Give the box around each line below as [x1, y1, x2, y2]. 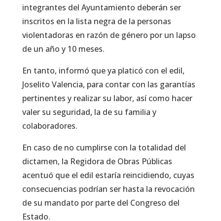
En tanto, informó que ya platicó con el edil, [22, 65, 184, 76]
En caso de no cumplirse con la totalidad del [22, 142, 186, 153]
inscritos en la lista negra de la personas [22, 16, 171, 27]
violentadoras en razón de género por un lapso [22, 30, 196, 41]
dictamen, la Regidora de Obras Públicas [22, 156, 172, 167]
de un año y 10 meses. [22, 43, 107, 55]
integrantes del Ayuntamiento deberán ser [22, 2, 181, 13]
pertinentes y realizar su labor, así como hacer [22, 93, 192, 104]
